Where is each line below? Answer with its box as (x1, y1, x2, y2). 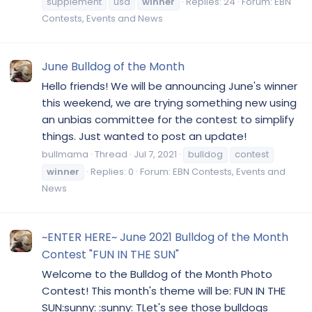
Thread (95, 148, 127, 162)
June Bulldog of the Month (42, 58, 185, 75)
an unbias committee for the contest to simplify (42, 111, 294, 127)
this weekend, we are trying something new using (42, 95, 297, 110)
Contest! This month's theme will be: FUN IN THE (42, 283, 286, 298)
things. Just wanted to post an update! (42, 128, 247, 143)
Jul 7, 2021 (134, 148, 177, 162)
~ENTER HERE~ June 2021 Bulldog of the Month (42, 228, 288, 245)
